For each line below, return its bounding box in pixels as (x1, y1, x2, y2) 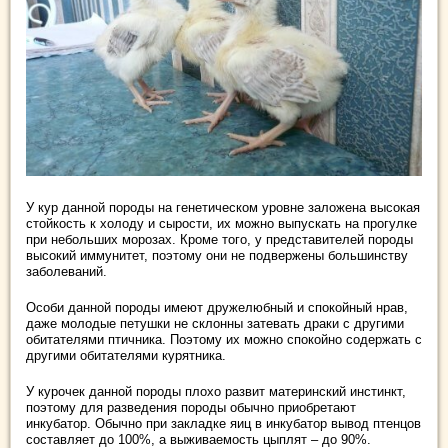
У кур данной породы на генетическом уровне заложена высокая (26, 199, 420, 215)
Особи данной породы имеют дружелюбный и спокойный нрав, (26, 299, 408, 315)
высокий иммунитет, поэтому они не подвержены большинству (26, 247, 408, 263)
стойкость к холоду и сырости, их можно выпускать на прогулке (26, 215, 417, 231)
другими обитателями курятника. (26, 347, 226, 363)
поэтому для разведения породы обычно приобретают (26, 399, 356, 415)
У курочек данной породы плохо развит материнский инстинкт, (26, 383, 406, 399)
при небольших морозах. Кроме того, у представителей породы (26, 231, 413, 247)
